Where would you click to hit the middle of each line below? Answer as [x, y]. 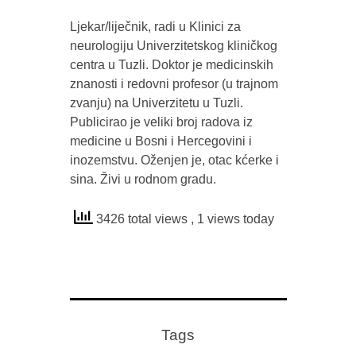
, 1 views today [232, 219]
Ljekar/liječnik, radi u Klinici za [155, 27]
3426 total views [141, 219]
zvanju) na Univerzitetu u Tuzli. [156, 103]
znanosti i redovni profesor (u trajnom [174, 84]
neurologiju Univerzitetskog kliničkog [173, 46]
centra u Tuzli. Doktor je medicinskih [171, 65]
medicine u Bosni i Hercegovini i [161, 141]
